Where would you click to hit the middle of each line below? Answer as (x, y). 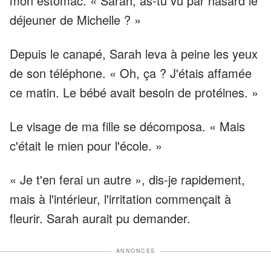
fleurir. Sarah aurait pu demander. (100, 218)
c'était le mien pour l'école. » (86, 146)
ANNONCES (135, 251)
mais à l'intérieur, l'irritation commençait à (120, 199)
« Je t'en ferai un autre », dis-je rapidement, (127, 180)
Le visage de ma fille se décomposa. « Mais (127, 126)
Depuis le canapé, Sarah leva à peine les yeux (134, 54)
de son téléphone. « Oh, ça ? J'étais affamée (131, 73)
